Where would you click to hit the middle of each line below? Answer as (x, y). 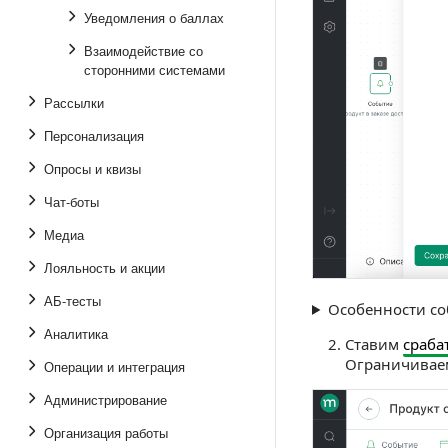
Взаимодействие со (143, 50)
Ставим (374, 343)
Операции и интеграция (114, 366)
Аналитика (76, 333)
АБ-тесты (72, 300)
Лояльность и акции (104, 267)
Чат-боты (71, 201)
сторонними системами (154, 69)
